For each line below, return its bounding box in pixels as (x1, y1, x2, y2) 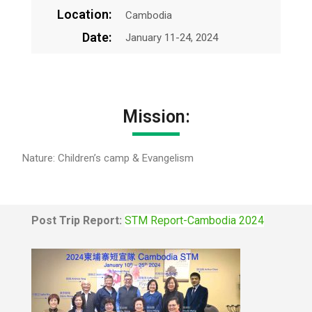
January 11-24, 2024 (125, 31, 219, 45)
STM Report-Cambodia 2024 (124, 214, 264, 228)
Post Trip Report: (31, 214, 125, 228)
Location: (57, 7, 112, 22)
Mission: (122, 106, 190, 127)
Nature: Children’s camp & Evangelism (22, 151, 194, 164)
